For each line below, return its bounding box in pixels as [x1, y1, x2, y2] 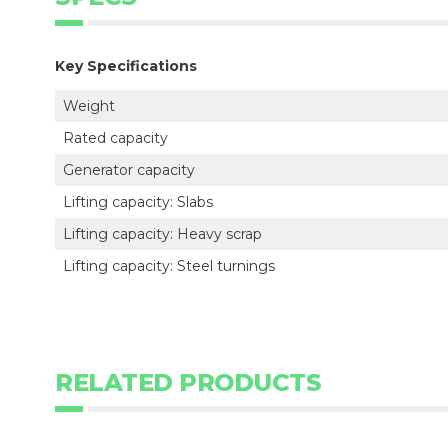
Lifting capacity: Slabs [63, 193, 213, 211]
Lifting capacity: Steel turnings [63, 257, 275, 275]
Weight [63, 97, 115, 115]
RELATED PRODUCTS [55, 368, 321, 397]
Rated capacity [63, 129, 168, 147]
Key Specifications [55, 57, 197, 75]
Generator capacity [63, 161, 195, 179]
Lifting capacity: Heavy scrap [63, 225, 262, 243]
